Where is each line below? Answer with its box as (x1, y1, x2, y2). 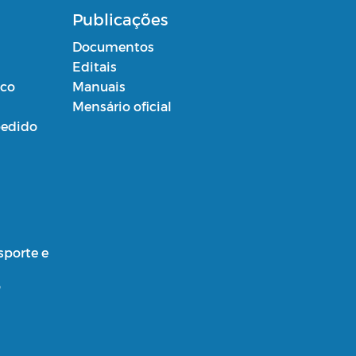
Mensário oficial (72, 98, 172, 114)
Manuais (72, 78, 126, 94)
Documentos (72, 38, 154, 54)
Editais (72, 58, 117, 74)
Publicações (72, 9, 168, 29)
